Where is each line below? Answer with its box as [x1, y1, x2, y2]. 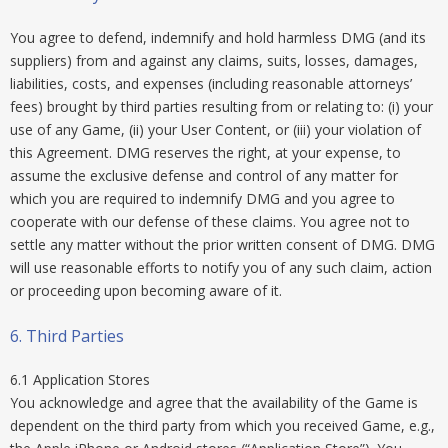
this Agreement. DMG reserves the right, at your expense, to [10, 143, 401, 162]
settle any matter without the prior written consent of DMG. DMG [10, 235, 435, 254]
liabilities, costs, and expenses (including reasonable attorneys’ [10, 74, 412, 93]
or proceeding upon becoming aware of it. [10, 281, 282, 300]
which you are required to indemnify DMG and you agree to [10, 189, 395, 208]
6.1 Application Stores [10, 370, 150, 389]
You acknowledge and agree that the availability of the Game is [10, 393, 418, 412]
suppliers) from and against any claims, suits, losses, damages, [10, 51, 418, 70]
